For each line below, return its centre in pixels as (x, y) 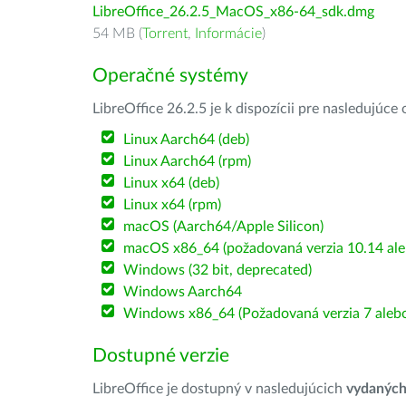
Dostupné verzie (161, 356)
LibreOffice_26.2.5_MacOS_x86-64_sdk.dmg (233, 12)
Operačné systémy (170, 76)
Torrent (165, 34)
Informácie (228, 34)
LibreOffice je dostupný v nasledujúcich (219, 389)
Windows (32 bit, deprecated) (218, 270)
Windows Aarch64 (183, 292)
